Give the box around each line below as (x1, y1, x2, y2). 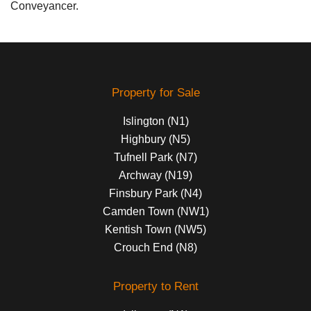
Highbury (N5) (121, 133, 190, 145)
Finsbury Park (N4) (109, 187, 202, 199)
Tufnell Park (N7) (114, 151, 197, 163)
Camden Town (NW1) (102, 205, 209, 217)
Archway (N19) (119, 169, 192, 181)
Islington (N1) (122, 115, 189, 127)
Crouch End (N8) (114, 241, 197, 253)
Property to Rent (112, 279, 199, 293)
